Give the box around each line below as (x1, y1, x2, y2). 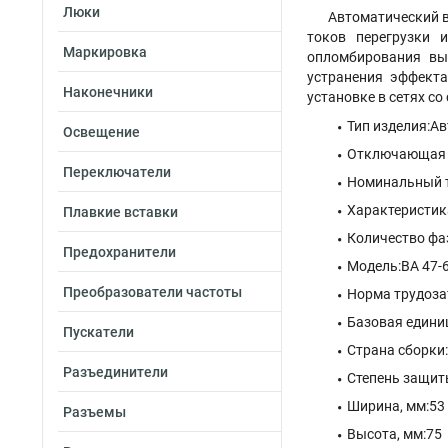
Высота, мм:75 (347, 426, 442, 442)
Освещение (63, 124, 140, 140)
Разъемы (63, 404, 126, 420)
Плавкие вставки (63, 204, 178, 220)
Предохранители (63, 244, 176, 260)
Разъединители (63, 364, 168, 380)
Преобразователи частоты (63, 284, 242, 300)
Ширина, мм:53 (347, 398, 445, 414)
